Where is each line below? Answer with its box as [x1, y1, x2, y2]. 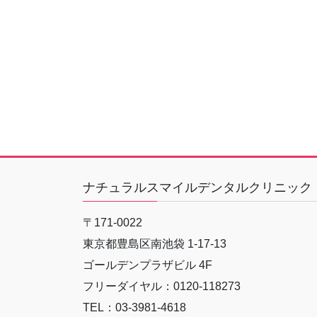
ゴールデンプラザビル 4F [83, 259, 212, 272]
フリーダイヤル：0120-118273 [83, 280, 241, 293]
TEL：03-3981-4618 [83, 301, 186, 314]
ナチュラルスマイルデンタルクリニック [83, 180, 312, 195]
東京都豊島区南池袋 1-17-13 [83, 238, 226, 250]
